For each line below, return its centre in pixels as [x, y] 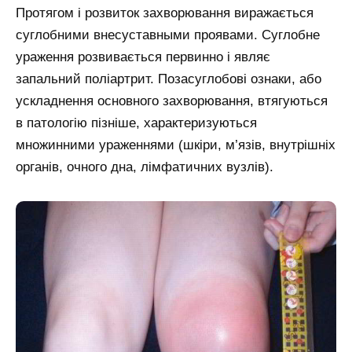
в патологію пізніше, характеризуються [136, 123]
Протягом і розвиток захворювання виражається [165, 13]
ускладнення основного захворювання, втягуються [172, 101]
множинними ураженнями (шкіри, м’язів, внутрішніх [176, 145]
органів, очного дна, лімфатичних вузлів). [145, 167]
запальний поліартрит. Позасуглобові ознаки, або [169, 79]
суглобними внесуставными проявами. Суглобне [168, 35]
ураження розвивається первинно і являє [143, 57]
